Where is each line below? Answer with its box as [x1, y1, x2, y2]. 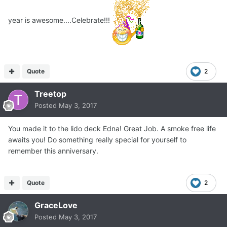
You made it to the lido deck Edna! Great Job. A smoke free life [8, 124, 216, 133]
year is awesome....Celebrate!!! [8, 15, 112, 24]
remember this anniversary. [8, 146, 98, 155]
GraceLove [34, 200, 78, 210]
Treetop [34, 88, 66, 99]
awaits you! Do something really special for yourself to [8, 135, 186, 144]
